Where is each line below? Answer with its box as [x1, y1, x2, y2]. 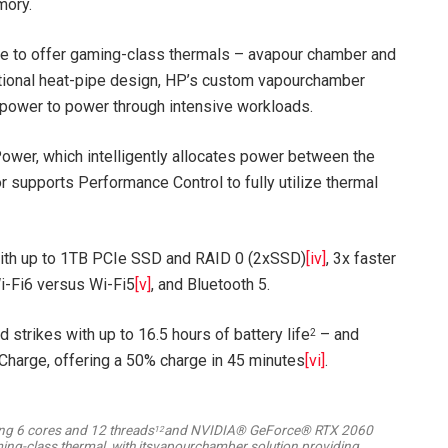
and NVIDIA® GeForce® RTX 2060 [164, 422, 373, 439]
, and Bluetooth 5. [150, 275, 270, 295]
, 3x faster [325, 249, 396, 269]
